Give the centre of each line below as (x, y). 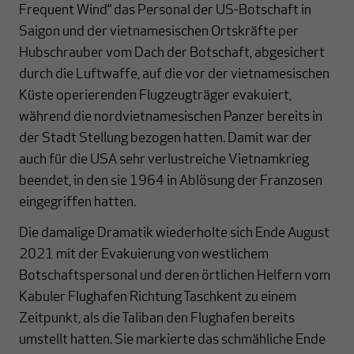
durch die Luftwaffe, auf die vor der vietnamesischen (174, 74)
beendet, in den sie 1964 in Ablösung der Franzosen (171, 181)
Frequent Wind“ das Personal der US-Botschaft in (165, 10)
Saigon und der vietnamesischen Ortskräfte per (159, 32)
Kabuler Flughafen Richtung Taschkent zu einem (158, 297)
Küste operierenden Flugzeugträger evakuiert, (155, 96)
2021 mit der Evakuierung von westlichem (144, 254)
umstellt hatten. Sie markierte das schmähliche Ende (172, 340)
